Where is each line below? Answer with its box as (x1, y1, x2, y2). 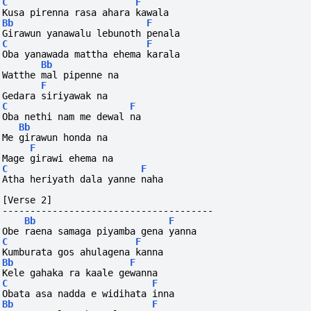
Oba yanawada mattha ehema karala (2, 49, 180, 60)
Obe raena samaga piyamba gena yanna (2, 226, 197, 237)
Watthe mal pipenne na (2, 69, 119, 81)
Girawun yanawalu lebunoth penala (2, 28, 180, 40)
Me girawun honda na (2, 132, 108, 144)
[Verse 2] (2, 194, 53, 206)
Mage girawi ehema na (2, 153, 114, 165)
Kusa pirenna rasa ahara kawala (2, 7, 169, 19)
